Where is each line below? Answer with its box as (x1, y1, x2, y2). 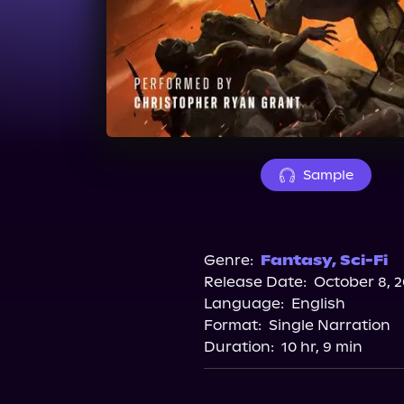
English (290, 295, 345, 312)
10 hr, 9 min (280, 338, 363, 355)
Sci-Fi (339, 252, 388, 269)
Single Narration (268, 317, 390, 334)
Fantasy (260, 252, 332, 269)
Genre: (203, 252, 253, 269)
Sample (302, 167, 353, 183)
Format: (203, 317, 262, 334)
